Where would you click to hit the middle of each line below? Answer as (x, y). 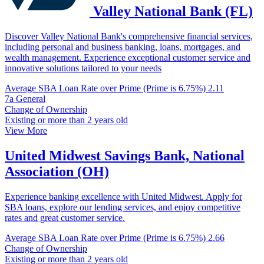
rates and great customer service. (65, 217)
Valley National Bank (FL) (173, 11)
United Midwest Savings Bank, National (125, 155)
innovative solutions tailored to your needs (83, 68)
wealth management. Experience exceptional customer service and (128, 57)
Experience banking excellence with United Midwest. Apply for (123, 196)
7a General (25, 98)
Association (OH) (57, 171)
